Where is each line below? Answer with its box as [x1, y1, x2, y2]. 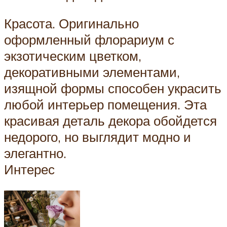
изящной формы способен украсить [4, 80, 221, 97]
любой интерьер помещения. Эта [4, 96, 207, 113]
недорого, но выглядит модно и [4, 129, 191, 145]
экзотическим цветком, [4, 48, 141, 64]
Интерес [4, 161, 55, 178]
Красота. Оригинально [4, 15, 139, 32]
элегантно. [4, 145, 66, 162]
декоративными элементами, [4, 64, 180, 81]
